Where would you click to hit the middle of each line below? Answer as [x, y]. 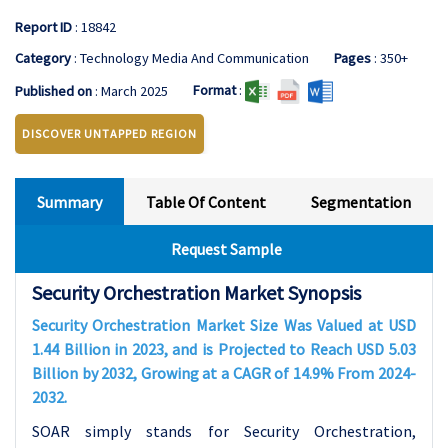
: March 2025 [130, 91]
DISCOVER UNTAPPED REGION [109, 133]
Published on [53, 91]
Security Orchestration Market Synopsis [196, 292]
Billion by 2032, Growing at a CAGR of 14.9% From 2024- [224, 373]
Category [43, 58]
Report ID [43, 27]
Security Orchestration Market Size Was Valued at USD [224, 325]
